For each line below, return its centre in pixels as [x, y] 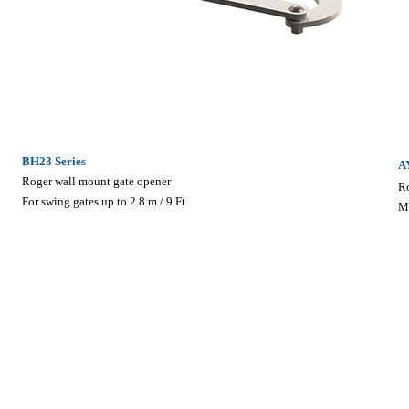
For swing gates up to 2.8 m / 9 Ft [103, 201]
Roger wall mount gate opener [96, 181]
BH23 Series [53, 161]
